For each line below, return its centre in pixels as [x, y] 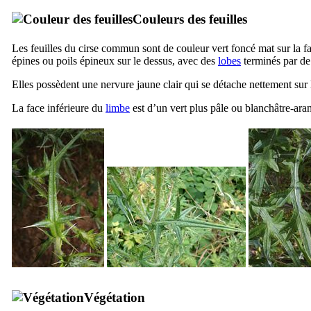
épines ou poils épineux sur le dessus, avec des [115, 60]
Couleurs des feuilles [190, 19]
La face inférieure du [59, 108]
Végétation [115, 297]
